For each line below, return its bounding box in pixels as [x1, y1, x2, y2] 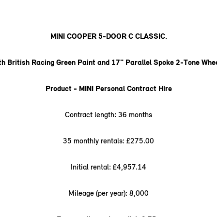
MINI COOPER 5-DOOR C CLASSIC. [50, 31, 167, 41]
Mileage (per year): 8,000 [68, 188, 149, 198]
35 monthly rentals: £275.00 [63, 136, 154, 145]
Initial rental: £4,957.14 [71, 162, 146, 171]
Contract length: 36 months [65, 110, 152, 119]
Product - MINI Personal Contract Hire [45, 84, 172, 93]
